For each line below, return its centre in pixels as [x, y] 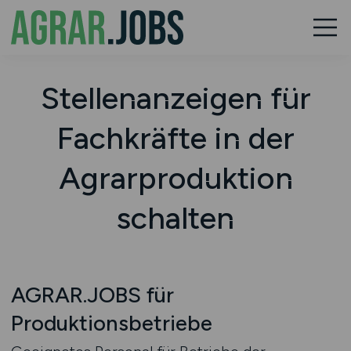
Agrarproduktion [175, 178]
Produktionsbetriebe [111, 323]
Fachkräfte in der [175, 138]
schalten [175, 218]
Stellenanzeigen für [175, 98]
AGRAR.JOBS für [92, 295]
